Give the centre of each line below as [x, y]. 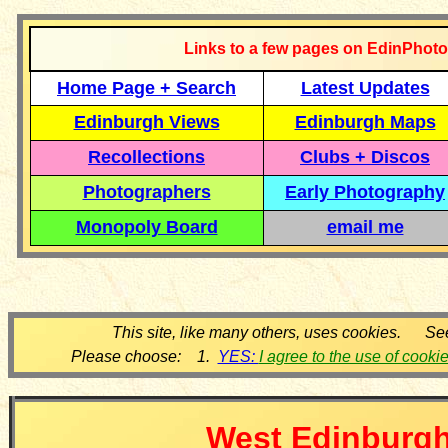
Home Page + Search [146, 88]
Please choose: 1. [140, 356]
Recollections [146, 157]
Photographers [146, 192]
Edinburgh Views [146, 122]
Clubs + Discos [365, 157]
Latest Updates [365, 88]
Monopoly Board [146, 227]
